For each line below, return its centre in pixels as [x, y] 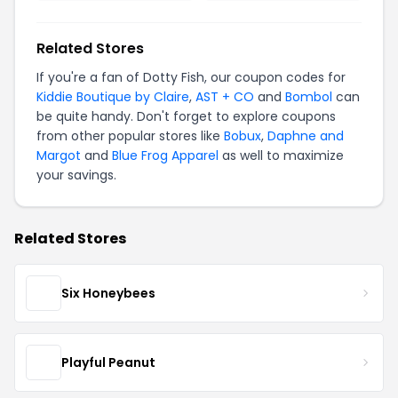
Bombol [309, 97]
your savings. [76, 175]
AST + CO [225, 97]
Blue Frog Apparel [165, 155]
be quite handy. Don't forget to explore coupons [186, 116]
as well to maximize [281, 155]
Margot [59, 155]
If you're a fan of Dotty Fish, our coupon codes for [191, 77]
